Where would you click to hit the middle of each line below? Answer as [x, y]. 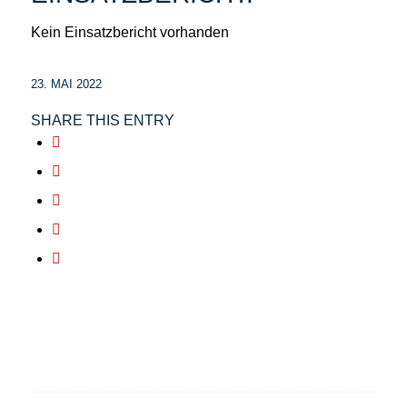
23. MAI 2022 [66, 84]
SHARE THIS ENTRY [102, 121]
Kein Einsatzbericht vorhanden [129, 32]
